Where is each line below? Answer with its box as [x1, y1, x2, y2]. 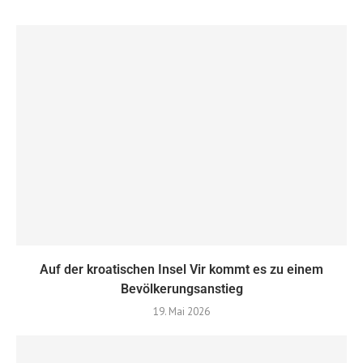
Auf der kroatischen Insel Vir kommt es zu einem [40, 261, 323, 277]
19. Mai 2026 [153, 304, 210, 318]
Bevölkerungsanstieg [120, 280, 243, 297]
